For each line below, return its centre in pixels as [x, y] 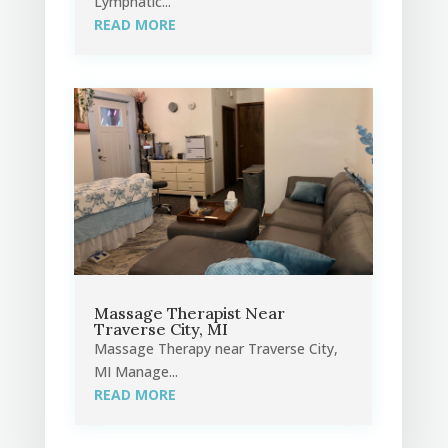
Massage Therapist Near [189, 313]
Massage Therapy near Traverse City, [215, 349]
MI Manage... [135, 372]
